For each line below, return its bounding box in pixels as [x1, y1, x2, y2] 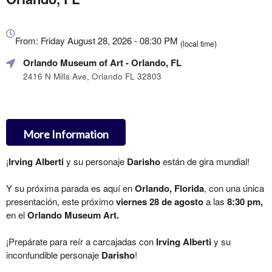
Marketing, [6, 44, 48, 58]
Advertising [6, 83, 50, 96]
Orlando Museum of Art [23, 55, 123, 69]
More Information [23, 127, 109, 141]
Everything [6, 19, 49, 32]
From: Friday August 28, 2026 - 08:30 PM [15, 33, 180, 47]
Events [6, 108, 34, 121]
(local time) [180, 38, 217, 49]
